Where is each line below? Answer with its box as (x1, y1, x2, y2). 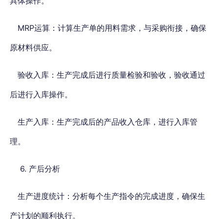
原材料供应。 (10, 43, 57, 53)
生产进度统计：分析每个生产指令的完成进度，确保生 (18, 191, 205, 201)
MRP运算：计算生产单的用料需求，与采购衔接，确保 (18, 23, 206, 33)
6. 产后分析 (18, 164, 60, 174)
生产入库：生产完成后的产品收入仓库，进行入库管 (18, 117, 197, 127)
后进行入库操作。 (10, 89, 72, 100)
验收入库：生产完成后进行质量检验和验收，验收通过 (18, 70, 205, 80)
